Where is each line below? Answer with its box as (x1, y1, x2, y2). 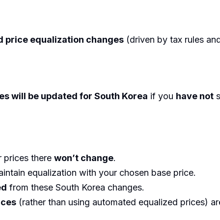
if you (148, 91, 176, 102)
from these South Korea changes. (7, 182, 144, 192)
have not (176, 91, 214, 102)
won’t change (54, 152, 113, 163)
